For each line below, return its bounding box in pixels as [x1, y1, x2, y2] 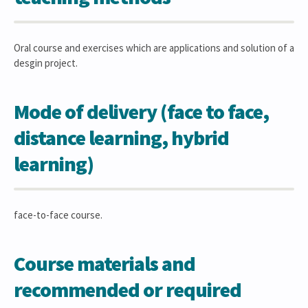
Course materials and [14, 250, 195, 276]
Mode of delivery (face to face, [14, 98, 269, 124]
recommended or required [14, 276, 241, 302]
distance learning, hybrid [14, 124, 229, 151]
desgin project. [14, 56, 78, 69]
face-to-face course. [14, 208, 102, 221]
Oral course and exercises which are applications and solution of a [14, 41, 294, 54]
